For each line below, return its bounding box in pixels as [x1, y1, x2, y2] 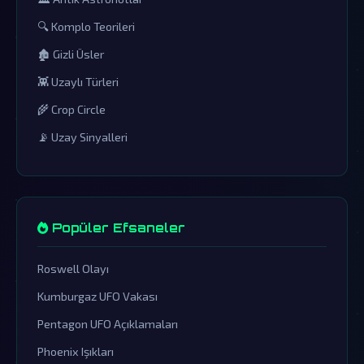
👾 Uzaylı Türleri [37, 74, 119, 89]
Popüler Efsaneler [48, 219, 185, 236]
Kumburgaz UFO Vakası [37, 288, 158, 303]
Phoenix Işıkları [37, 344, 114, 358]
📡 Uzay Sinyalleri [37, 129, 128, 144]
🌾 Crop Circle [37, 102, 106, 116]
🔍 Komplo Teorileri [37, 19, 135, 33]
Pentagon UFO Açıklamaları [37, 316, 178, 331]
